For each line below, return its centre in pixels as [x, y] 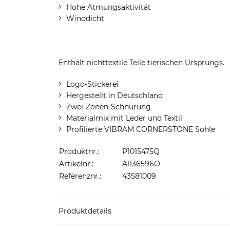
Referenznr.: [80, 176]
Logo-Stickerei [92, 84]
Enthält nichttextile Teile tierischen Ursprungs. [141, 63]
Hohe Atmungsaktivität [108, 7]
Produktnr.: [79, 151]
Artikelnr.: [76, 164]
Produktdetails [85, 211]
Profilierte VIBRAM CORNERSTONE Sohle [140, 129]
